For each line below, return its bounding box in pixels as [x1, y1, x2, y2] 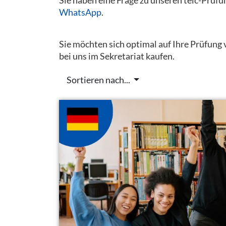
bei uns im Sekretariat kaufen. [59, 50, 175, 62]
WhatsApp [59, 6, 101, 18]
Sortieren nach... [66, 74, 132, 86]
